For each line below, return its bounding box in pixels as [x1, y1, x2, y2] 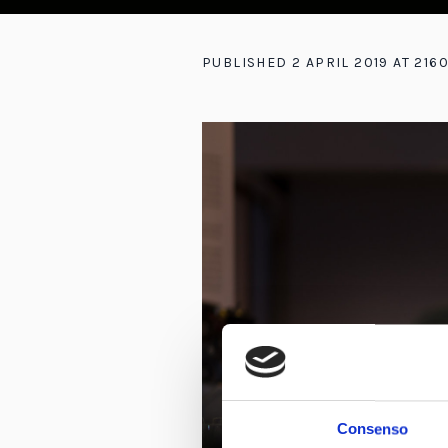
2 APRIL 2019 [292, 54, 389, 71]
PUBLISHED [202, 54, 292, 71]
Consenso [336, 420, 408, 438]
